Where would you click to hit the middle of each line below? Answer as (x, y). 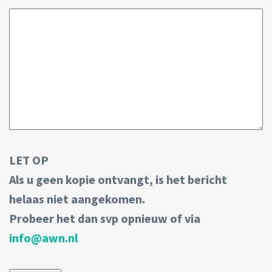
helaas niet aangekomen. (77, 199)
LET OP (29, 160)
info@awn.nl (43, 237)
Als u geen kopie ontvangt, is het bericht (118, 179)
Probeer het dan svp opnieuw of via (105, 218)
